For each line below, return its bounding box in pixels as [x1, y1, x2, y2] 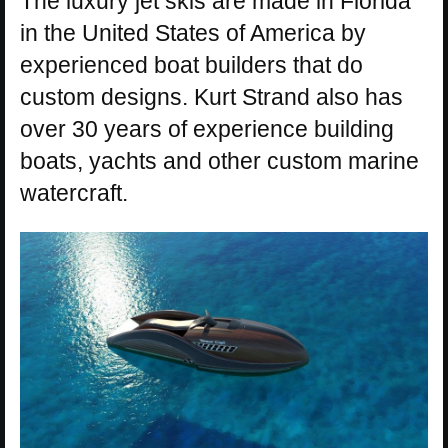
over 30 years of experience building [20, 116, 394, 143]
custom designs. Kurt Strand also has [20, 84, 403, 111]
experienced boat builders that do [20, 52, 363, 79]
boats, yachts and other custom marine [20, 148, 419, 175]
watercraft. [20, 180, 128, 207]
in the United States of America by [20, 20, 366, 47]
